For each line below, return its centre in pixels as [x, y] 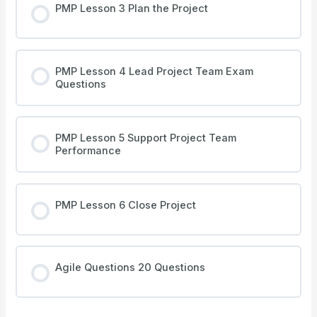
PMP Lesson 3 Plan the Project [131, 9]
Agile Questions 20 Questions [130, 268]
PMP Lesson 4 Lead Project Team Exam [154, 71]
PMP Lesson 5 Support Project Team [145, 138]
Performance [88, 151]
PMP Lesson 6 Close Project [125, 205]
